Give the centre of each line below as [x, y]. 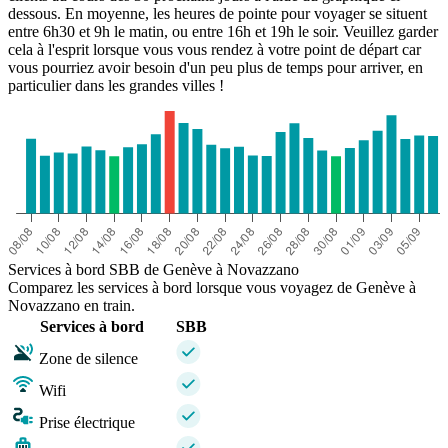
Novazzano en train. [71, 306]
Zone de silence [88, 359]
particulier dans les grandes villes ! [116, 86]
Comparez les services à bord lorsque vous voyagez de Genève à [212, 288]
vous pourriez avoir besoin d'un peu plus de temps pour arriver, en [215, 68]
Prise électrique [87, 423]
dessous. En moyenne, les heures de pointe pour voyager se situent [217, 14]
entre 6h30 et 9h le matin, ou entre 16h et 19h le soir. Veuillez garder [223, 32]
